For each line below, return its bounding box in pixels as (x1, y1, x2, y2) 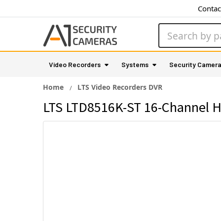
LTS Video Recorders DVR (77, 82, 162, 92)
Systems (121, 60, 148, 69)
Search (158, 24, 184, 35)
